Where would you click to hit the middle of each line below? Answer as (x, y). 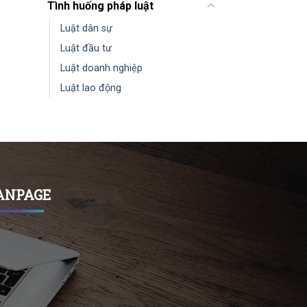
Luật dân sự (86, 29)
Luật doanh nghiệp (101, 69)
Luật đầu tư (86, 49)
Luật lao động (90, 88)
